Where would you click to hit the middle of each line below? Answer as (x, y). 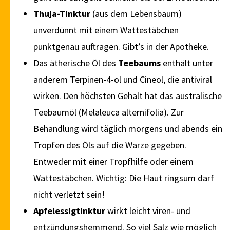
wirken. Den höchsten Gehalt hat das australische (128, 96)
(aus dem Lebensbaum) (136, 14)
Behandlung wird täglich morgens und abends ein (128, 129)
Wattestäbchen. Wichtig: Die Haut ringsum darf (124, 178)
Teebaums (140, 63)
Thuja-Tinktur (62, 14)
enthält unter (188, 63)
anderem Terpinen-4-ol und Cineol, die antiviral (123, 80)
